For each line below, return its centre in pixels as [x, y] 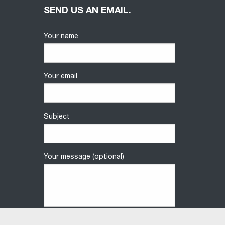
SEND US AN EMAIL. [87, 11]
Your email [61, 77]
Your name [61, 37]
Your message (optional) [84, 157]
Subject [57, 117]
